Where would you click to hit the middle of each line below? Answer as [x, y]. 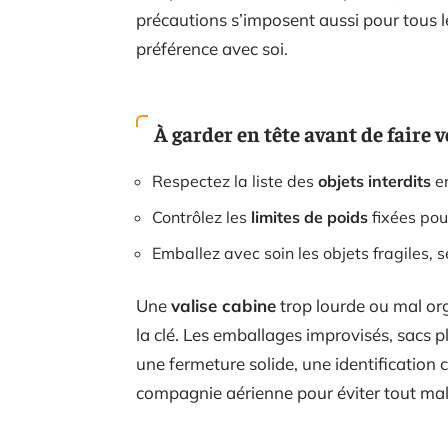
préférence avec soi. [212, 48]
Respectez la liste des [235, 181]
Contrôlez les [201, 217]
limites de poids [309, 217]
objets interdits [374, 181]
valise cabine [223, 305]
